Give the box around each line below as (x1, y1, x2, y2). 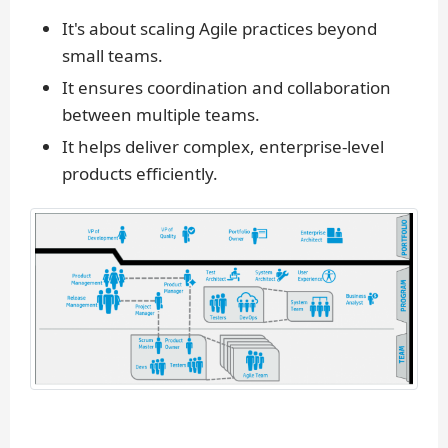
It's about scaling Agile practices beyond (62, 17, 377, 41)
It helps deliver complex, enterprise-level (62, 135, 384, 159)
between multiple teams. (62, 103, 260, 127)
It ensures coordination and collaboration (62, 76, 391, 100)
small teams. (62, 44, 163, 68)
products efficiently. (62, 162, 218, 186)
